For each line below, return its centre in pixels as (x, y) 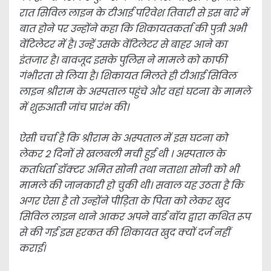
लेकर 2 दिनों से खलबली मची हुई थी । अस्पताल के (122, 154)
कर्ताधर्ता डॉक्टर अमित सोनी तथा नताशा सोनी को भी (129, 170)
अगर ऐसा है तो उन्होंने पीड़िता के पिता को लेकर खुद (124, 201)
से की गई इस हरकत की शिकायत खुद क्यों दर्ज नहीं (124, 233)
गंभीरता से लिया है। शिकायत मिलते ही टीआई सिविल (127, 76)
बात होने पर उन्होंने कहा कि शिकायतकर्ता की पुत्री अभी (132, 29)
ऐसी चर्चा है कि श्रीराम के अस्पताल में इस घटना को (123, 138)
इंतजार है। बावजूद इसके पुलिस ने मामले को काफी (123, 60)
